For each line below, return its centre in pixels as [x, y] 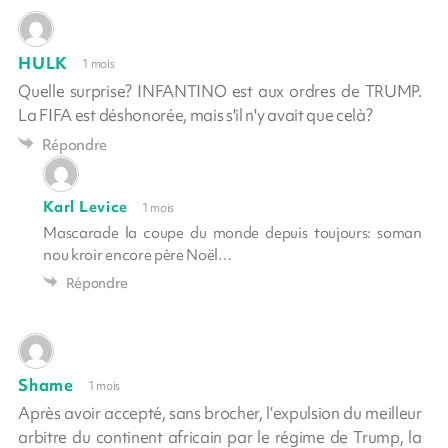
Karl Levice [86, 207]
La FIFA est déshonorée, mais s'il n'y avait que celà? [195, 115]
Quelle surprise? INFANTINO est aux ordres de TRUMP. [220, 91]
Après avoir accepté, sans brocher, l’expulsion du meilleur [220, 413]
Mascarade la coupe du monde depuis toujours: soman [232, 233]
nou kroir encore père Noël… [137, 255]
